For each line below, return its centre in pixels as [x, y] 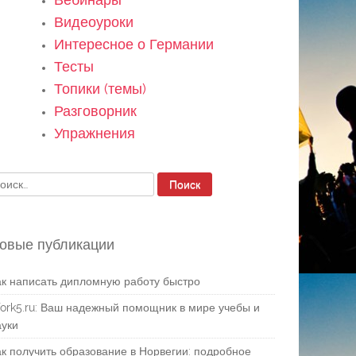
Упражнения [95, 133]
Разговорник [95, 111]
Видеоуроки [94, 22]
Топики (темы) [100, 89]
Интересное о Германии [134, 44]
